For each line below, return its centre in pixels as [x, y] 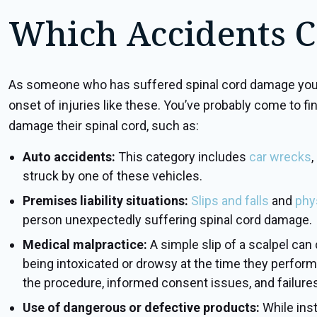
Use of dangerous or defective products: [143, 307]
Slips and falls [230, 201]
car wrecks [280, 157]
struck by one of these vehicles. [113, 176]
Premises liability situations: [105, 201]
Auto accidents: [70, 157]
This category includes [184, 157]
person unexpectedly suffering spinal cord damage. [167, 220]
